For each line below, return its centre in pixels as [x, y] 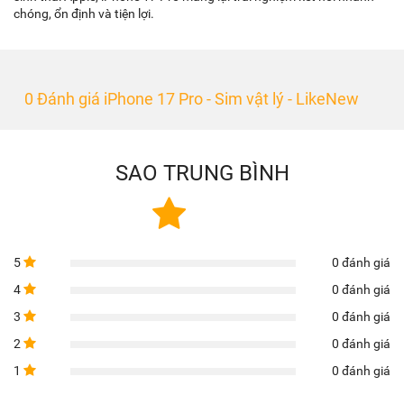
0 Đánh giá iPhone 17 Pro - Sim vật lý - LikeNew [193, 99]
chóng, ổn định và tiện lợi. [84, 14]
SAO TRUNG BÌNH [202, 173]
